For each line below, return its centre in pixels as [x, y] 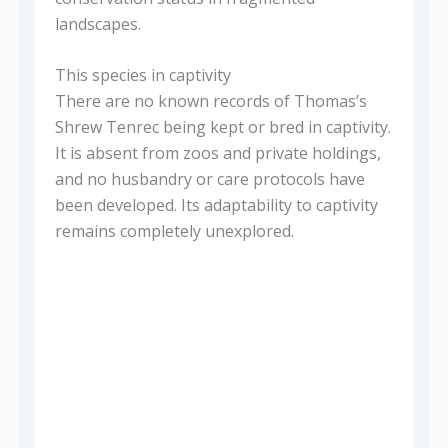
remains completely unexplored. [174, 231]
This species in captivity [142, 75]
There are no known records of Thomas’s [210, 101]
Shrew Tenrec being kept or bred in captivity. [222, 127]
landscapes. [97, 23]
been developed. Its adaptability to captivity [216, 205]
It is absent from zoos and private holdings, [217, 153]
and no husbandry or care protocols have [209, 179]
